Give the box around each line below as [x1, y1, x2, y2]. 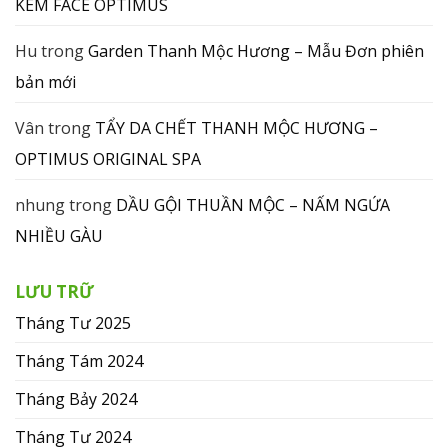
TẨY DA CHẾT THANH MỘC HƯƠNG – [95, 116, 378, 139]
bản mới [15, 70, 76, 93]
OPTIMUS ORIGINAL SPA [15, 147, 201, 170]
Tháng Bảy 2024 [15, 387, 137, 410]
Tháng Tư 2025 [15, 311, 131, 334]
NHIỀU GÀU [15, 224, 103, 247]
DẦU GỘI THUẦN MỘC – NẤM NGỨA [116, 193, 390, 216]
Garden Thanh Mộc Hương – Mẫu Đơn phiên [88, 39, 424, 62]
